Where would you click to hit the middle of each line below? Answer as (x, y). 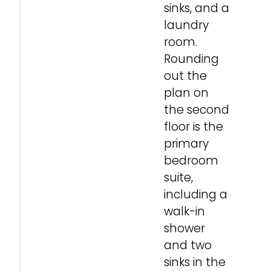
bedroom (191, 160)
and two (188, 245)
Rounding (191, 59)
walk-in (184, 211)
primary (186, 143)
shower (184, 228)
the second (197, 109)
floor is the (194, 126)
